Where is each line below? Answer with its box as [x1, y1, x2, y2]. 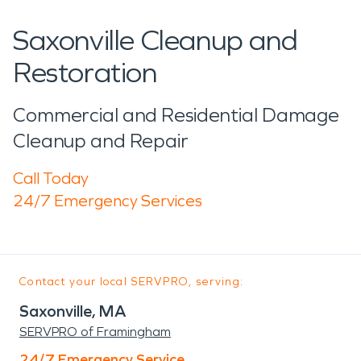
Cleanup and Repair [13, 129, 189, 152]
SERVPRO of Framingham [19, 323, 171, 339]
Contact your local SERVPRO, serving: [19, 274, 244, 288]
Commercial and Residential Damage [13, 103, 340, 127]
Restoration [13, 55, 157, 90]
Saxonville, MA [19, 301, 127, 321]
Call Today [13, 168, 89, 188]
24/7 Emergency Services [13, 190, 202, 210]
